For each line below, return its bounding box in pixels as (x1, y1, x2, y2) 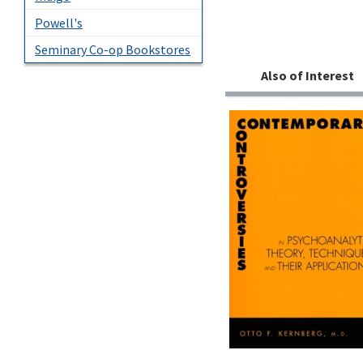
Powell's (35, 14, 83, 31)
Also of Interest (260, 67, 354, 84)
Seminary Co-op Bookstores (35, 41, 190, 58)
